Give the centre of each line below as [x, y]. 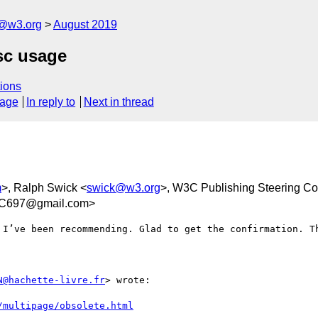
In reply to [51, 102]
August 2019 [85, 24]
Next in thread [119, 102]
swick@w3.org [124, 187]
